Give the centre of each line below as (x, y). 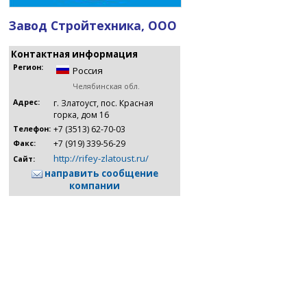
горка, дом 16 (81, 115)
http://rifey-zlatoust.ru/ (101, 158)
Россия (88, 71)
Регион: (28, 67)
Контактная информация (74, 54)
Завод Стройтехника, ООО (93, 25)
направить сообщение (100, 173)
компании (95, 186)
